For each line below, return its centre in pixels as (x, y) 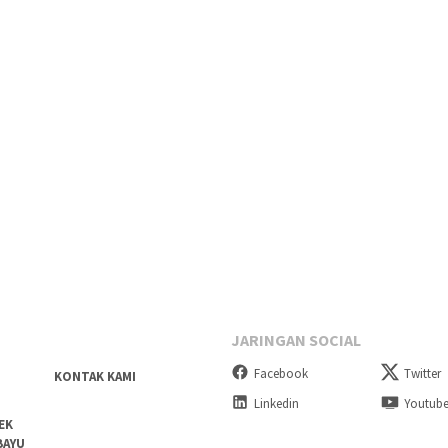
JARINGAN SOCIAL (296, 340)
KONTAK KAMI (94, 377)
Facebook (281, 374)
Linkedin (276, 403)
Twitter (423, 374)
